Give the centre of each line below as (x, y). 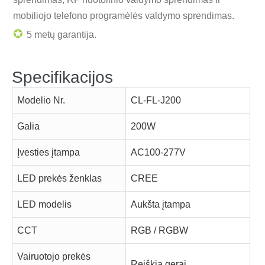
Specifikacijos (62, 77)
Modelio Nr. (41, 101)
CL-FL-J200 (156, 101)
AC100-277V (158, 153)
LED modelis (44, 205)
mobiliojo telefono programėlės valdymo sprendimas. (123, 16)
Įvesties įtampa (49, 153)
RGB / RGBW (159, 231)
